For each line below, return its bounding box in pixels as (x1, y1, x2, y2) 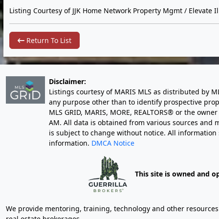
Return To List (24, 35, 71, 45)
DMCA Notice (91, 138, 134, 148)
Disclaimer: (49, 76, 86, 86)
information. (49, 138, 91, 148)
